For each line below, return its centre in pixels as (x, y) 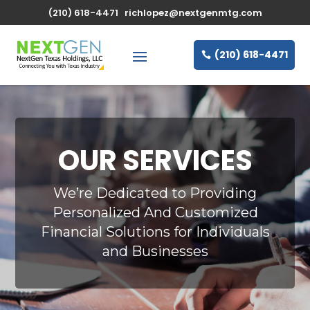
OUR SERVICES (155, 160)
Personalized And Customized (155, 212)
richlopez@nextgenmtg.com (193, 13)
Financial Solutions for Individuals (155, 231)
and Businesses (155, 251)
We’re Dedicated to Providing (155, 193)
